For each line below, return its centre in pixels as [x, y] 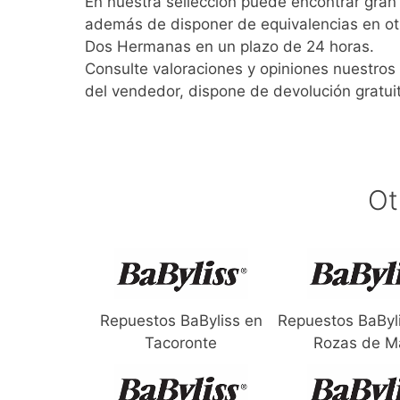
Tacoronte [181, 343]
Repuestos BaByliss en [181, 321]
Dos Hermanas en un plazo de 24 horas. [229, 46]
